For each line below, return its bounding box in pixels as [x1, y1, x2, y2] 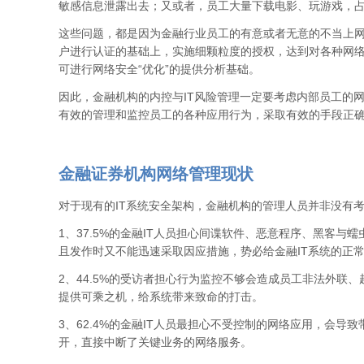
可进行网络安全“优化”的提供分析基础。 [58, 63, 260, 76]
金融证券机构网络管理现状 [58, 165, 253, 183]
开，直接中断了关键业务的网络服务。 [58, 336, 252, 349]
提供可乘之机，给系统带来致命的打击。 [58, 290, 263, 303]
